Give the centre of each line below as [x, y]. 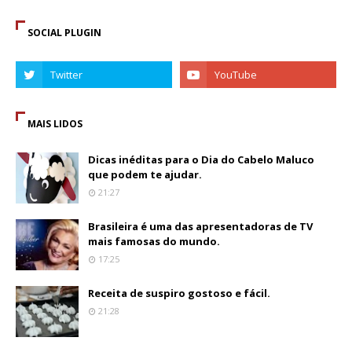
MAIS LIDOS [55, 124]
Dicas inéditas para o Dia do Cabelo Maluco [201, 159]
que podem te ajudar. [145, 174]
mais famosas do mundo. [154, 241]
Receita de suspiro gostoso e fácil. [179, 293]
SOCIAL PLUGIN [64, 33]
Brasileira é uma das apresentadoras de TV [200, 226]
